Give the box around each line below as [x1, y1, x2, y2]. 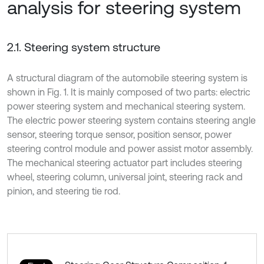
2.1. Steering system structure [7, 40, 160, 54]
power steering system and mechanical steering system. [7, 101, 245, 111]
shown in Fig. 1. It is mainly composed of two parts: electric [7, 87, 250, 97]
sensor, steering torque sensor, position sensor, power [7, 129, 232, 140]
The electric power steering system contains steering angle [7, 115, 256, 126]
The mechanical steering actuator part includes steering [7, 157, 242, 168]
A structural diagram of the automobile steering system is [7, 72, 247, 83]
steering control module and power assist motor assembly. [7, 143, 253, 154]
